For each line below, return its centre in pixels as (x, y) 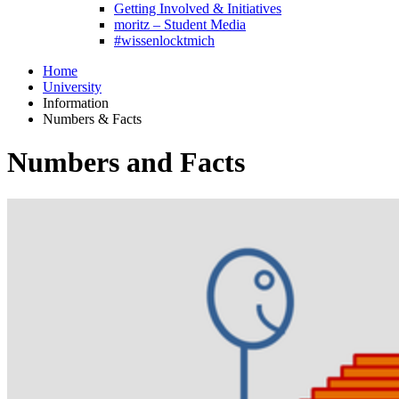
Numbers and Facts (126, 163)
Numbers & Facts (92, 119)
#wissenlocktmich (164, 41)
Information (76, 103)
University (72, 87)
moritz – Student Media (180, 24)
